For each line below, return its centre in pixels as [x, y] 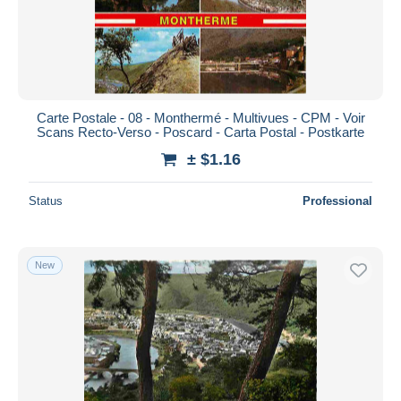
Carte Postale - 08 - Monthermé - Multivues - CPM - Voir [200, 117]
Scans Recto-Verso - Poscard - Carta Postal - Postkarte [200, 132]
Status [46, 200]
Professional [337, 200]
